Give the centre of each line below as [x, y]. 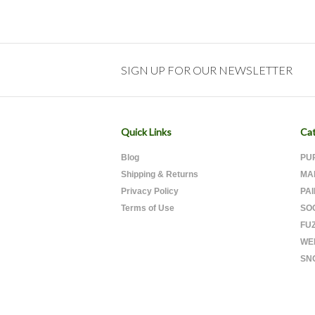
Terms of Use [148, 208]
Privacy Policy [150, 191]
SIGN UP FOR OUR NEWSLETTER [207, 70]
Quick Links [146, 132]
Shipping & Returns [160, 174]
